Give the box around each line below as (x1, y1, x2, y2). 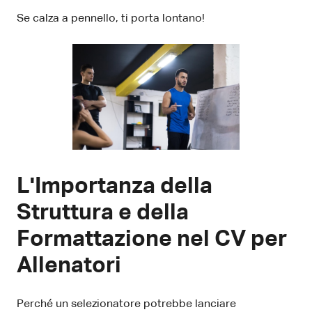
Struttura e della (17, 201, 189, 224)
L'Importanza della (17, 175, 212, 198)
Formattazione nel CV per (17, 228, 287, 251)
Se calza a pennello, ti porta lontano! (17, 13, 205, 24)
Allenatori (17, 254, 121, 277)
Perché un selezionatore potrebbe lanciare (17, 298, 236, 310)
